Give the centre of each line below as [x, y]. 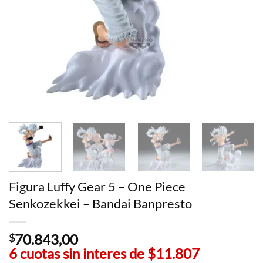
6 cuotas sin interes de [78, 253]
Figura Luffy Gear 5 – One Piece [97, 186]
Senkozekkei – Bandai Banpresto [100, 203]
